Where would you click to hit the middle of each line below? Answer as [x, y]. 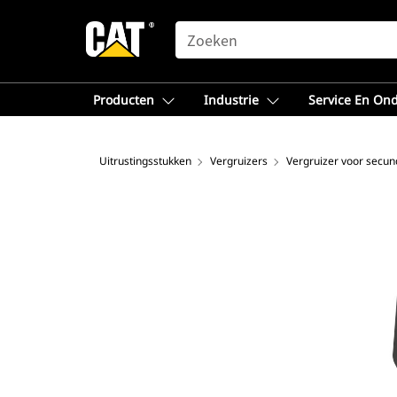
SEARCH [200, 29]
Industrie [231, 100]
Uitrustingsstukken [145, 161]
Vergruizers [239, 161]
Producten [124, 100]
